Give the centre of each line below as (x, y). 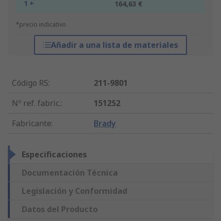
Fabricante (32, 124)
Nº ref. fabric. (36, 103)
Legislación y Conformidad (74, 191)
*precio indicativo (41, 25)
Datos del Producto (60, 209)
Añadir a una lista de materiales (114, 45)
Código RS (30, 83)
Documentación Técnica (70, 173)
